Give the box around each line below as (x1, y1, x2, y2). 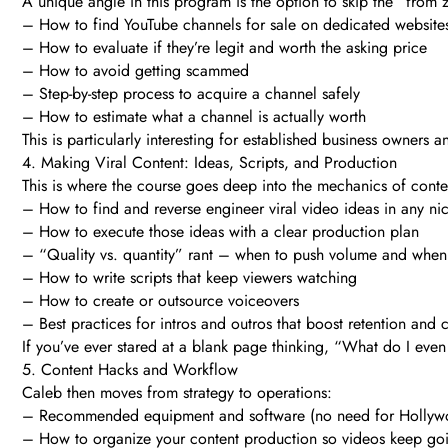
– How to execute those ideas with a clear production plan (22, 220, 419, 244)
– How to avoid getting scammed (22, 59, 249, 83)
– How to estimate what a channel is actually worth (22, 105, 366, 129)
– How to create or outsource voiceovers (22, 289, 299, 313)
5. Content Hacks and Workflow (22, 358, 238, 382)
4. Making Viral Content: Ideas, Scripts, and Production (22, 151, 397, 175)
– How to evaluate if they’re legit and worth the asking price (22, 36, 427, 60)
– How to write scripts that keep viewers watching (22, 266, 357, 290)
